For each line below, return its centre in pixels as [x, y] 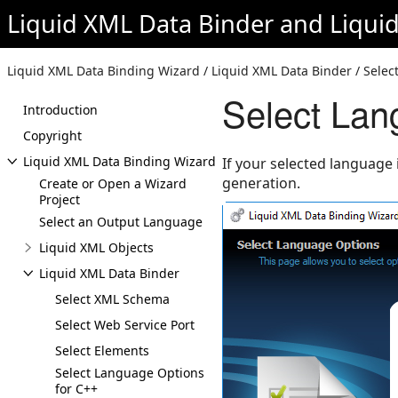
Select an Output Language [121, 222]
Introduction [60, 110]
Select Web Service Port [125, 325]
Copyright [52, 135]
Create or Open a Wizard [113, 183]
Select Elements [102, 350]
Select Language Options [130, 373]
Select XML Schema [112, 299]
